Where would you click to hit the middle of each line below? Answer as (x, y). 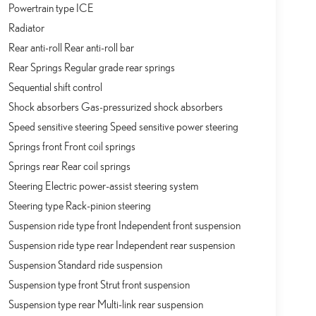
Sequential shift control (55, 87)
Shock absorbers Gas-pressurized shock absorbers (115, 107)
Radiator (26, 28)
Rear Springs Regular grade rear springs (91, 67)
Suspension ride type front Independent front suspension (124, 225)
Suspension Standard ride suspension (85, 265)
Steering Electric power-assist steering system (103, 186)
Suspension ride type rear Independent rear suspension (121, 245)
